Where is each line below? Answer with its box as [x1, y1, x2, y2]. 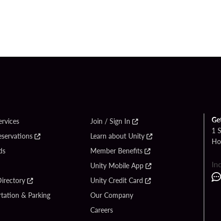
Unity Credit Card [90, 175, 143, 185]
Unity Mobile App [90, 160, 144, 170]
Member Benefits [90, 146, 143, 155]
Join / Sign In [90, 116, 130, 126]
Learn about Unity [90, 131, 145, 141]
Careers [90, 205, 113, 215]
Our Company [90, 190, 133, 200]
